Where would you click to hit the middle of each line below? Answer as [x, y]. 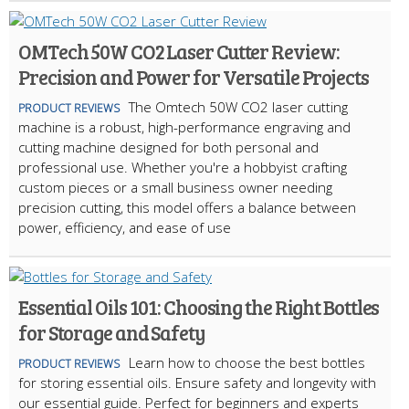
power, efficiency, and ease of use [125, 228]
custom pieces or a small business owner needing [175, 188]
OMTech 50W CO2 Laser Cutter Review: [179, 52]
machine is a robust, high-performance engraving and [184, 127]
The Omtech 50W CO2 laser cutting [238, 107]
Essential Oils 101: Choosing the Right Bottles [199, 307]
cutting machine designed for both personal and [168, 147]
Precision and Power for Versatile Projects [194, 77]
